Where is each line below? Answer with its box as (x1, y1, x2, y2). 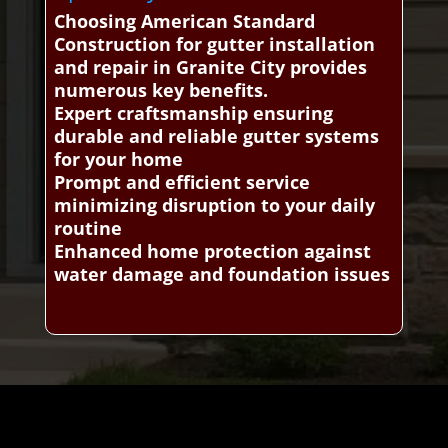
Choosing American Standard (53, 9, 315, 34)
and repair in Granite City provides (53, 55, 367, 80)
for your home (53, 147, 183, 172)
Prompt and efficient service (53, 170, 310, 195)
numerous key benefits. (53, 78, 268, 103)
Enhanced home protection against (53, 239, 371, 264)
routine (53, 216, 122, 241)
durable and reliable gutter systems (53, 124, 379, 149)
